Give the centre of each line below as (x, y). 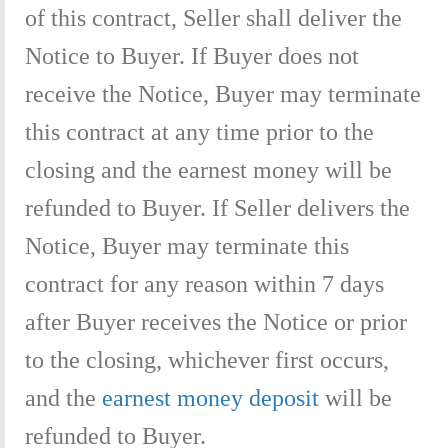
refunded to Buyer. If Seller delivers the (217, 207)
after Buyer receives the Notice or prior (216, 321)
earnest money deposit (210, 397)
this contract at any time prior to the (199, 131)
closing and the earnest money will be (208, 169)
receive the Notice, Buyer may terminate (223, 93)
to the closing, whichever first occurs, (207, 359)
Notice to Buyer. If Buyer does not (192, 55)
